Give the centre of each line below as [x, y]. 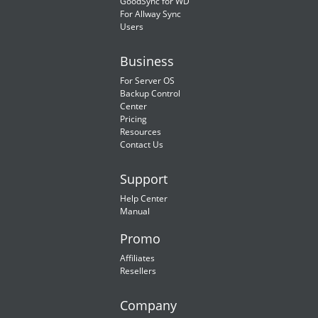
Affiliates [137, 258]
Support [144, 179]
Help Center [144, 198]
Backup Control [150, 93]
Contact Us [142, 144]
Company [148, 305]
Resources [141, 132]
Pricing [133, 119]
